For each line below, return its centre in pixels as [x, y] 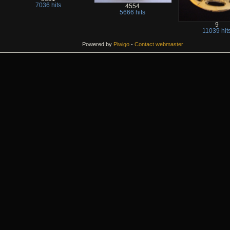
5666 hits [132, 13]
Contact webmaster [159, 44]
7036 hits [48, 5]
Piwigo [121, 44]
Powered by [98, 44]
